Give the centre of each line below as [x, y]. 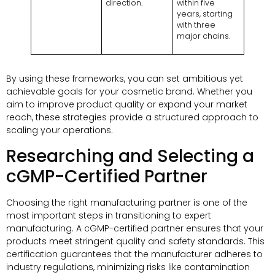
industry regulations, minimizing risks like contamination [128, 267]
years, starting [205, 14]
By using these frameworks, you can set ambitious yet [125, 79]
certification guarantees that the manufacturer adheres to [134, 254]
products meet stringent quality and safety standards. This [135, 241]
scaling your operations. [60, 130]
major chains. [204, 36]
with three [196, 25]
